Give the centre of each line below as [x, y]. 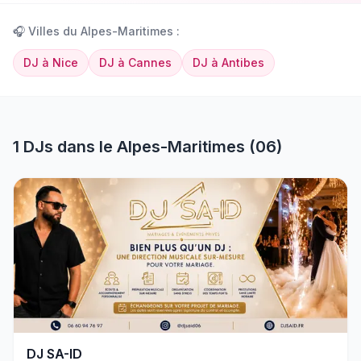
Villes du [53, 31]
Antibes [243, 62]
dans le [85, 147]
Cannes [150, 62]
